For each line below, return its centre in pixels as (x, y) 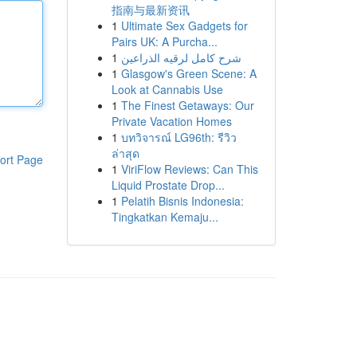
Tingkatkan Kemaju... (165, 217)
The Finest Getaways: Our (187, 105)
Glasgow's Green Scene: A (188, 73)
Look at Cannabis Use (167, 89)
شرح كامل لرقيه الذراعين (181, 57)
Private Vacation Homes (171, 121)
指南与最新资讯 (150, 10)
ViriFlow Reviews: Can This (189, 169)
